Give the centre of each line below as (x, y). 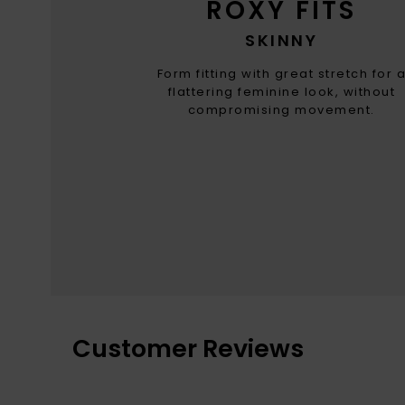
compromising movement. (281, 110)
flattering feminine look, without (282, 92)
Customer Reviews (188, 348)
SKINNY (282, 41)
